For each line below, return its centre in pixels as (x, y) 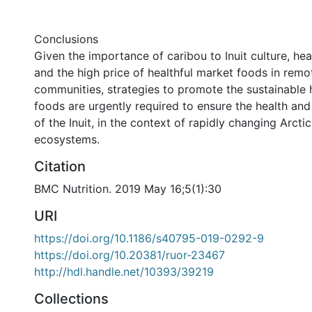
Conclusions (66, 39)
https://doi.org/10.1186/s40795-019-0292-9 (149, 238)
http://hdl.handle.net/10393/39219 (124, 272)
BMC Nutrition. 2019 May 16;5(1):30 (128, 189)
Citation (60, 166)
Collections (71, 299)
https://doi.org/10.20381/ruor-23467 (130, 255)
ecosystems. (67, 139)
